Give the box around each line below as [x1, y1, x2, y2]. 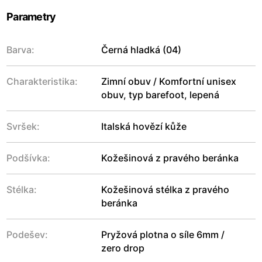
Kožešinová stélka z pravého [101, 184, 229, 196]
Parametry [6, 11, 56, 23]
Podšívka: [6, 152, 50, 164]
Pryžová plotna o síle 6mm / [101, 229, 225, 241]
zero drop [101, 242, 144, 254]
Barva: [6, 44, 35, 56]
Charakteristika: [6, 75, 78, 88]
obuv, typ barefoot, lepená [101, 89, 219, 101]
